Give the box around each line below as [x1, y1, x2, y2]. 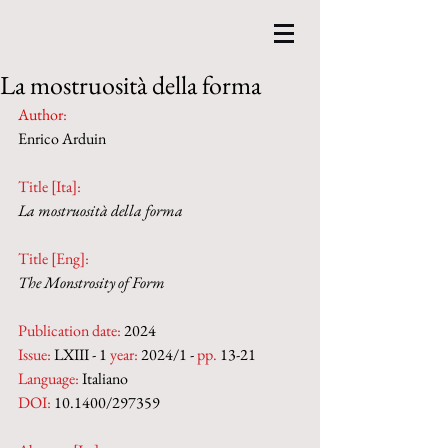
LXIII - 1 [51, 344, 110, 365]
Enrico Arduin [18, 128, 106, 149]
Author [18, 104, 63, 125]
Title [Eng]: [18, 248, 89, 269]
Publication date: [18, 320, 121, 341]
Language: [18, 368, 79, 389]
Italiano [79, 368, 128, 389]
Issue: [18, 344, 51, 365]
